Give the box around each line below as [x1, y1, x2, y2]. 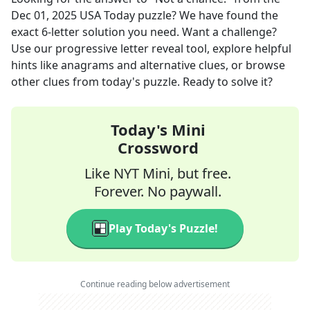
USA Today [80, 8, 135, 23]
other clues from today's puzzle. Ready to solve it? [11, 74, 273, 89]
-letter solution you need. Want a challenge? [48, 24, 277, 39]
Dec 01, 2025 [11, 8, 77, 23]
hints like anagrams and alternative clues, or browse [11, 57, 285, 73]
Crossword [117, 137, 199, 158]
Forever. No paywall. [94, 182, 221, 201]
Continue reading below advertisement [80, 278, 230, 290]
